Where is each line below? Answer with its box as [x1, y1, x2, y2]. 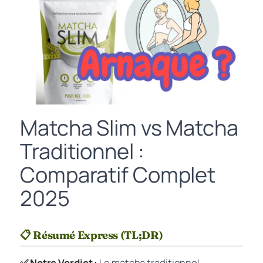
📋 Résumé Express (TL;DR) [20, 228, 163, 242]
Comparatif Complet [20, 160, 216, 189]
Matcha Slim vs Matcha [20, 113, 238, 142]
